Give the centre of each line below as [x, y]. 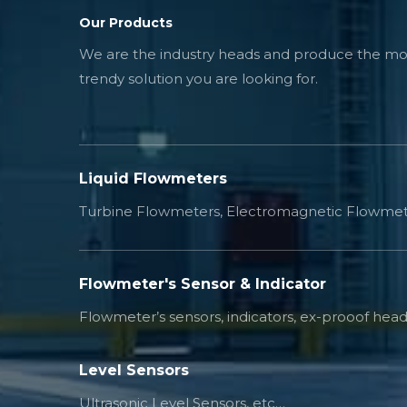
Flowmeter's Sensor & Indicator [203, 284]
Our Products [126, 23]
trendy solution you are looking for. [199, 79]
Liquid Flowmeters [153, 179]
